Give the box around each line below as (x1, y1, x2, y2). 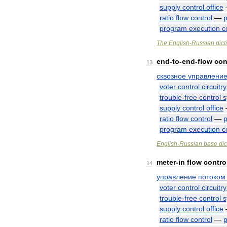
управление (157, 173, 196, 181)
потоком (198, 173, 225, 181)
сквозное (157, 72, 186, 80)
